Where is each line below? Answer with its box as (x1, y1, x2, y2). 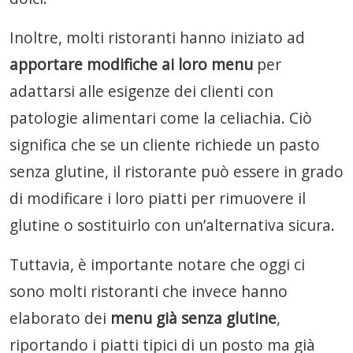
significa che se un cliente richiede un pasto (9, 134, 320, 155)
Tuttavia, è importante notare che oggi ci (9, 254, 305, 275)
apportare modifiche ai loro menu (9, 54, 257, 75)
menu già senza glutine (106, 307, 277, 329)
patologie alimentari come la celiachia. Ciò (9, 107, 312, 128)
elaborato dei (9, 307, 106, 329)
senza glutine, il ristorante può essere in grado (9, 161, 344, 182)
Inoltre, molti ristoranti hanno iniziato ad (9, 27, 305, 48)
